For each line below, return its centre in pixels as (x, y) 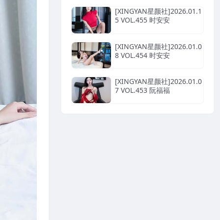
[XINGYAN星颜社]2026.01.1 (158, 11)
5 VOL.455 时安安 (142, 20)
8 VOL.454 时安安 (142, 55)
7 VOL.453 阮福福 (142, 90)
